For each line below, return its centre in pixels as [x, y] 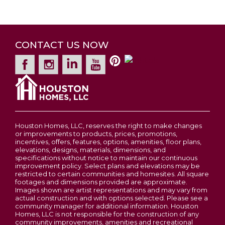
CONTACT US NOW [62, 45]
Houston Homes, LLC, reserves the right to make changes [108, 126]
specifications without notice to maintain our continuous [106, 158]
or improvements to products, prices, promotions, [96, 134]
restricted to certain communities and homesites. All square [112, 174]
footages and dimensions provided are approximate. [101, 182]
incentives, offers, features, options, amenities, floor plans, [108, 142]
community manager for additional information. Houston [107, 206]
